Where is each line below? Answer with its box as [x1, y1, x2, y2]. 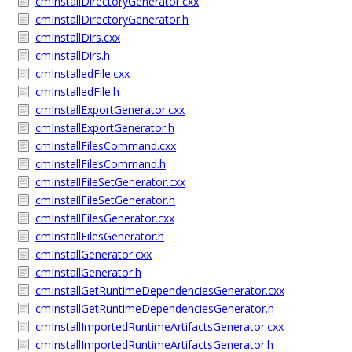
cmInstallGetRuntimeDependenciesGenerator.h [35, 301, 274, 316]
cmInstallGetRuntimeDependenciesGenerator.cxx [35, 283, 284, 298]
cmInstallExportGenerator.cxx [35, 102, 185, 117]
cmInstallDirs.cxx [35, 30, 120, 45]
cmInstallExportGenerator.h [35, 120, 174, 135]
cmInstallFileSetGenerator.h [35, 192, 175, 207]
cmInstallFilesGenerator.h [35, 229, 164, 244]
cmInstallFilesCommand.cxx [35, 138, 176, 153]
